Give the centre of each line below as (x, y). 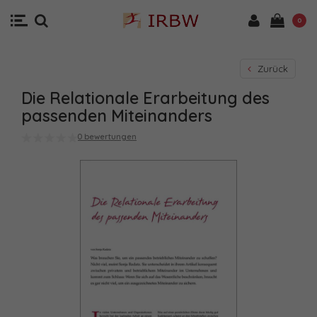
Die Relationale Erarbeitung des (145, 98)
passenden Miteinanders (117, 116)
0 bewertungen (107, 137)
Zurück (271, 69)
